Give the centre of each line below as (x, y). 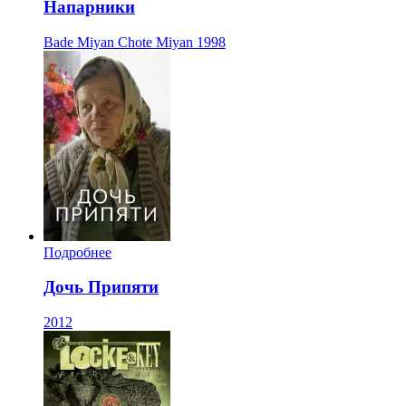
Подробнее (77, 252)
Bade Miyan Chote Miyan (118, 42)
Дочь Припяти (101, 287)
